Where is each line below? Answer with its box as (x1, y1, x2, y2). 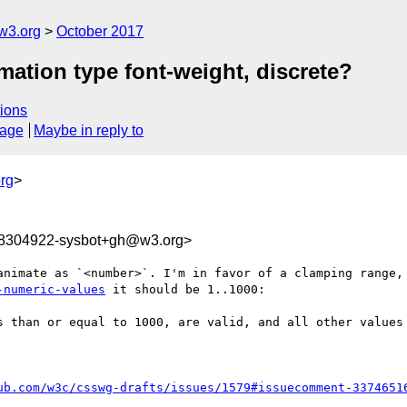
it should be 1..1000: (105, 282, 273, 296)
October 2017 (56, 24, 144, 39)
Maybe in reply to (34, 123, 144, 139)
